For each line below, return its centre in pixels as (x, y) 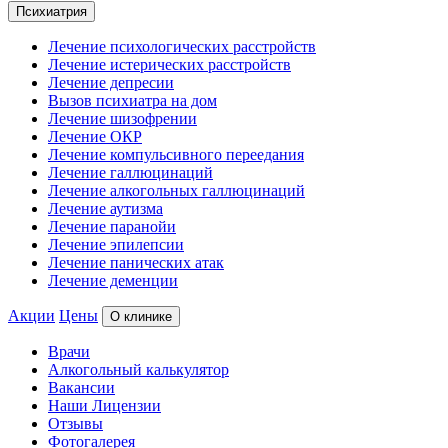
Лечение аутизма (105, 208)
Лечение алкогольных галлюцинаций (176, 190)
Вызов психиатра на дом (132, 100)
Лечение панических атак (136, 262)
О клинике (141, 316)
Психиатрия (51, 11)
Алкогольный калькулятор (138, 369)
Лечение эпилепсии (116, 244)
